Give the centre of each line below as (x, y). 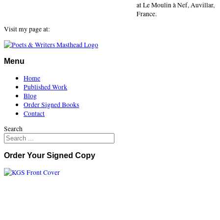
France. (147, 14)
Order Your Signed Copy (50, 156)
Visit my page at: (27, 29)
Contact (34, 113)
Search (13, 129)
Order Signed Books (51, 104)
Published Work (45, 87)
